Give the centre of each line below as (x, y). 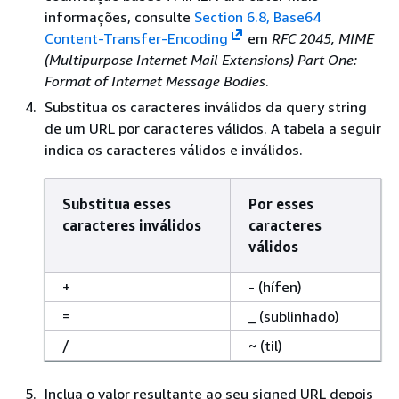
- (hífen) (275, 287)
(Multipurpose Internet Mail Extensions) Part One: (201, 60)
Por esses (281, 204)
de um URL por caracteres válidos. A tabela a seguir (213, 129)
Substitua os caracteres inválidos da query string (206, 107)
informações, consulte (119, 17)
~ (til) (265, 346)
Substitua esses (117, 204)
